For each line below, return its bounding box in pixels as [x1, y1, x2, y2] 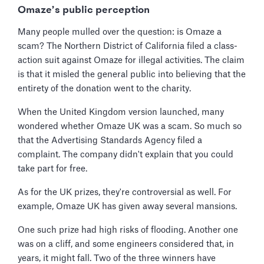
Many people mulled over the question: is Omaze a [18, 27, 222, 37]
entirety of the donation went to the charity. [18, 84, 191, 93]
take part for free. [18, 164, 87, 173]
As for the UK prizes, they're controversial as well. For [18, 187, 232, 197]
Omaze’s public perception [18, 4, 150, 15]
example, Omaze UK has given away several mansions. [18, 202, 237, 211]
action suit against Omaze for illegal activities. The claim [18, 55, 245, 65]
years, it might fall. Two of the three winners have [18, 253, 216, 263]
